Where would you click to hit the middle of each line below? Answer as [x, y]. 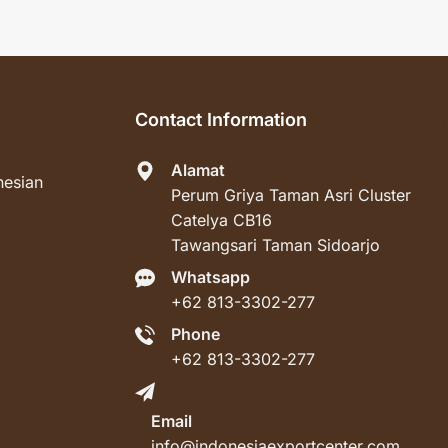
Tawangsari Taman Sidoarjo [275, 245]
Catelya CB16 [221, 220]
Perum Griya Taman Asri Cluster [290, 195]
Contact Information [220, 120]
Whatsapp [210, 277]
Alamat [197, 170]
